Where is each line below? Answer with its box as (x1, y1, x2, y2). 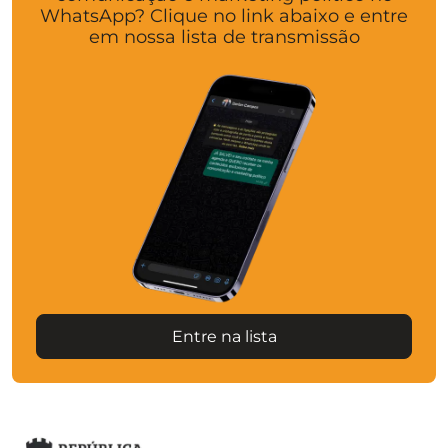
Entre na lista (171, 326, 277, 346)
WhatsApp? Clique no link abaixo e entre (40, 5, 408, 28)
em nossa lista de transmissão (88, 26, 360, 49)
